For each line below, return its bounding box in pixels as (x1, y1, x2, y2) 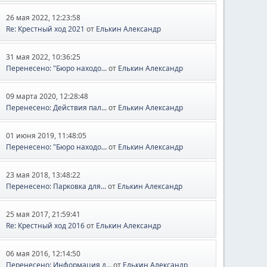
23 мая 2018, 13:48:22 (6, 170, 81, 180)
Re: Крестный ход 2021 (6, 24, 85, 34)
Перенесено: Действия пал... (6, 103, 107, 113)
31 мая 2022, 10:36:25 (6, 52, 81, 62)
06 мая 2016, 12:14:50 (6, 249, 81, 259)
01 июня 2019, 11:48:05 (6, 131, 87, 141)
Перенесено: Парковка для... (6, 181, 107, 191)
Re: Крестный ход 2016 (6, 221, 85, 231)
